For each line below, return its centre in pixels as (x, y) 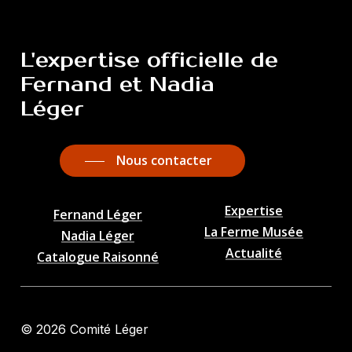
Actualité (254, 253)
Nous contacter (165, 161)
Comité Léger (107, 330)
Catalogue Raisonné (98, 257)
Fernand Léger (98, 215)
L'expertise (80, 61)
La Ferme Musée (254, 232)
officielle (195, 61)
